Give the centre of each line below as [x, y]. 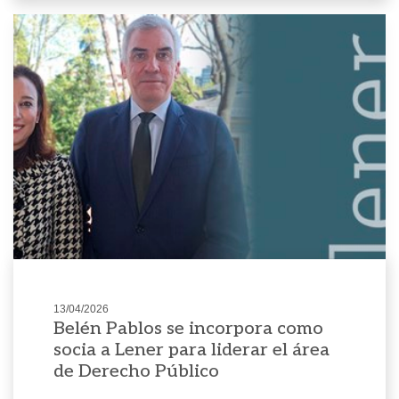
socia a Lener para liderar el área [191, 350]
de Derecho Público [136, 371]
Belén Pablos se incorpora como [188, 328]
